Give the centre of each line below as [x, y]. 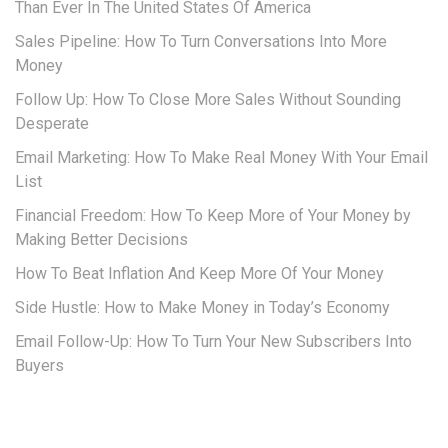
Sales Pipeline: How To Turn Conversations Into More [201, 42]
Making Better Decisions [101, 240]
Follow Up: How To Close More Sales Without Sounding [208, 100]
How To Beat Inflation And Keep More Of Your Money [199, 274]
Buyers [39, 366]
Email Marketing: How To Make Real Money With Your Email [221, 158]
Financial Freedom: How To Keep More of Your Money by [213, 216]
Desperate [52, 124]
